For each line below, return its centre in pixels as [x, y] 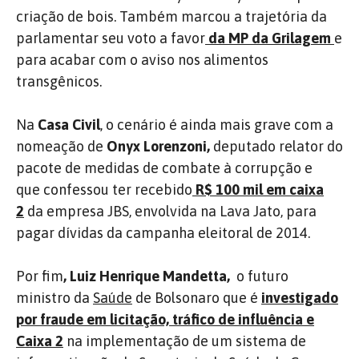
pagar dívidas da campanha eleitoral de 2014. [163, 232]
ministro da [54, 297]
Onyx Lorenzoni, [158, 146]
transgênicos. [59, 81]
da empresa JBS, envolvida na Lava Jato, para [170, 211]
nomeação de [60, 146]
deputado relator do [276, 146]
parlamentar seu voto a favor [111, 38]
